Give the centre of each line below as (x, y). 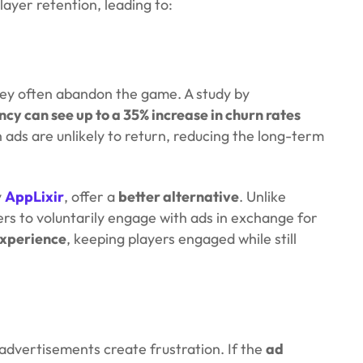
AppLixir (34, 196)
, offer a (91, 196)
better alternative (179, 196)
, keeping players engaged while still (181, 238)
